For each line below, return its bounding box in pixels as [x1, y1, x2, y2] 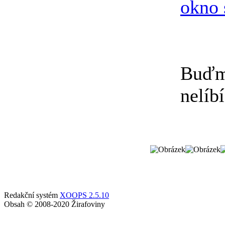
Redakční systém [4, 191, 60, 199]
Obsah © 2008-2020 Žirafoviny [4, 200, 105, 208]
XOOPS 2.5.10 [60, 191, 109, 199]
